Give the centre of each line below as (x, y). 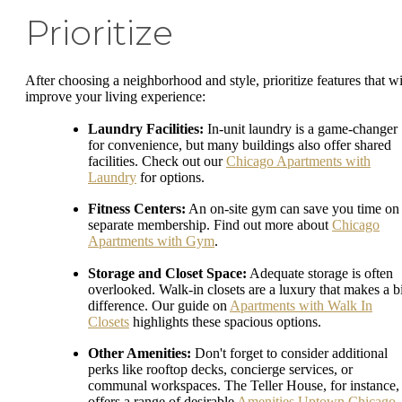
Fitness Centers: (137, 209)
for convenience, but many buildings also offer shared (240, 144)
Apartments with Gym (151, 241)
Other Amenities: (140, 354)
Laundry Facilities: (146, 128)
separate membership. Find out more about (210, 225)
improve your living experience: (115, 97)
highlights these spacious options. (225, 321)
